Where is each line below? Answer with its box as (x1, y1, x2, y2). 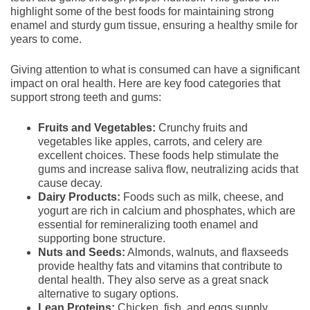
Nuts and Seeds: (38, 246, 125, 258)
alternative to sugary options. (38, 288, 179, 300)
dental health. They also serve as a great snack (38, 274, 268, 286)
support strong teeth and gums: (10, 91, 161, 103)
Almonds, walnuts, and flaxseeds (125, 246, 289, 258)
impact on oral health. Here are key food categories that (10, 77, 280, 89)
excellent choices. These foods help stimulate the (38, 149, 279, 161)
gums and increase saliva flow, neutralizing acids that (38, 163, 298, 175)
